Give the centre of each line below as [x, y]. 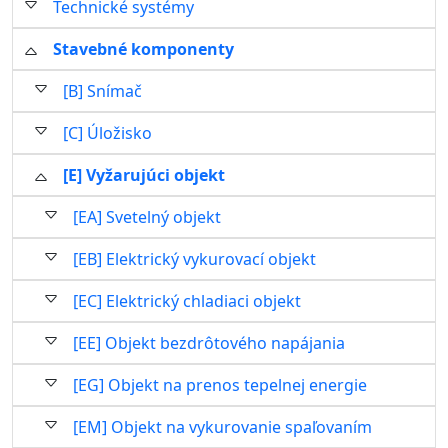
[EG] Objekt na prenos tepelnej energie [220, 385]
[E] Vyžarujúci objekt [144, 175]
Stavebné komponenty [143, 49]
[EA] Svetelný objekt [147, 217]
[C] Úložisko [107, 133]
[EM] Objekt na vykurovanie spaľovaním [222, 427]
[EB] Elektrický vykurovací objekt [194, 259]
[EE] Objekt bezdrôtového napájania [209, 343]
